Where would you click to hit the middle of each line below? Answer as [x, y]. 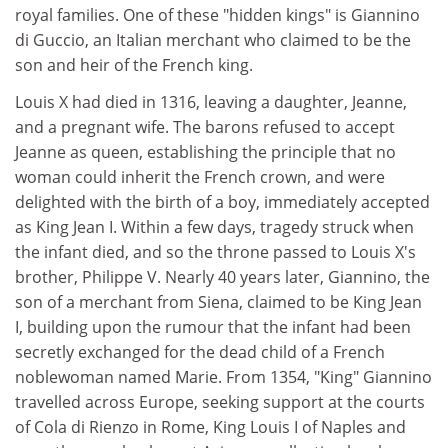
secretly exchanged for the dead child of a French [200, 352]
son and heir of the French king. [134, 64]
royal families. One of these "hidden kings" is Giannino [217, 14]
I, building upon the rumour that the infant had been [213, 327]
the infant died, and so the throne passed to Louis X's [215, 252]
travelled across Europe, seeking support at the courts [220, 402]
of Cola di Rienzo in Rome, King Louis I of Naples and [210, 427]
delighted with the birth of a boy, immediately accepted [222, 202]
